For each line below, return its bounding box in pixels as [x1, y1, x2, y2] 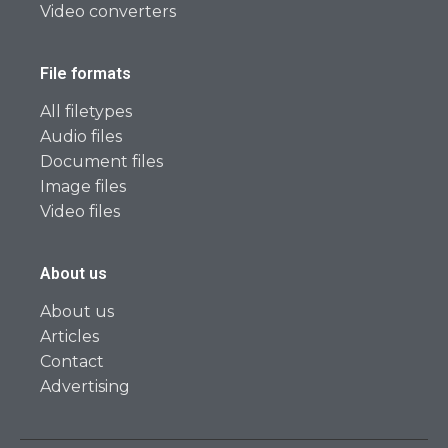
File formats [40, 64, 131, 84]
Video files [40, 202, 120, 222]
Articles [40, 327, 99, 347]
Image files [40, 177, 126, 197]
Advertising [40, 377, 130, 397]
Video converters [40, 2, 176, 22]
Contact [40, 352, 104, 372]
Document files [40, 152, 163, 172]
